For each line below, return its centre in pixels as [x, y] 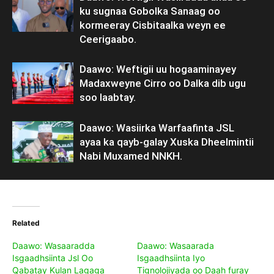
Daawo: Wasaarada [176, 245]
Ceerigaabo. [108, 39]
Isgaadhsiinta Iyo [171, 257]
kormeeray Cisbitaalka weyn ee [153, 25]
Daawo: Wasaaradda [54, 245]
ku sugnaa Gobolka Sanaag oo [150, 11]
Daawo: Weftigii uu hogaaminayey [158, 69]
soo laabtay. [108, 97]
